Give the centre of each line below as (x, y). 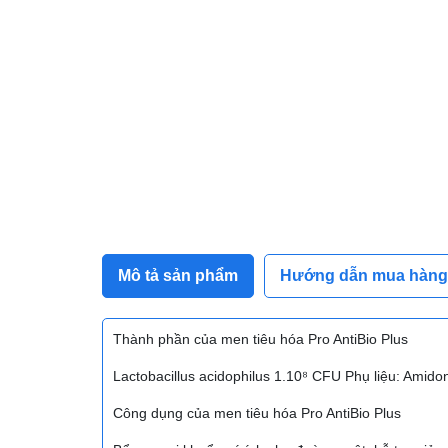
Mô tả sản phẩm (178, 275)
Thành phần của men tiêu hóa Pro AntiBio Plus (260, 338)
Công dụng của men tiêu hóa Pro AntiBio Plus (257, 412)
